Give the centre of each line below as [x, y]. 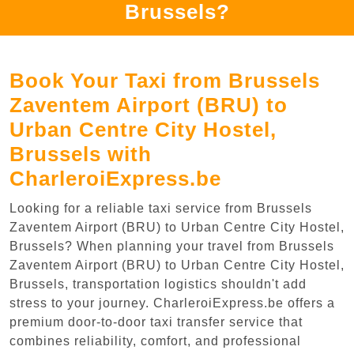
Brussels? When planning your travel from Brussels [172, 246]
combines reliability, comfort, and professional [155, 341]
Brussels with [81, 154]
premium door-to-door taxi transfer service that [156, 322]
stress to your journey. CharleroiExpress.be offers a [172, 303]
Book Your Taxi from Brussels [165, 80]
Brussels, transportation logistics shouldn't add [158, 284]
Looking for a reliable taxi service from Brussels [161, 208]
